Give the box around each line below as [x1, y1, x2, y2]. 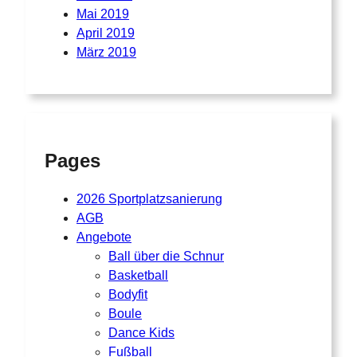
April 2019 [76, 26, 135, 41]
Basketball [108, 269, 168, 283]
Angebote [76, 230, 131, 245]
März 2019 [76, 45, 136, 60]
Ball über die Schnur [108, 249, 224, 264]
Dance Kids [108, 326, 175, 340]
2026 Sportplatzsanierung [76, 192, 222, 206]
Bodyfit [108, 288, 147, 302]
